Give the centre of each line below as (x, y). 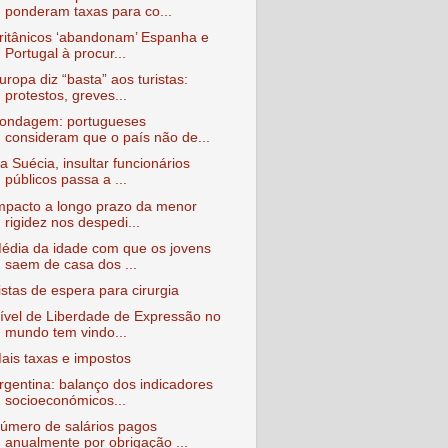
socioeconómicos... (65, 401)
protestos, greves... (65, 96)
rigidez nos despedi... (72, 222)
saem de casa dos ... (70, 264)
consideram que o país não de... (107, 138)
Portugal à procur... (65, 53)
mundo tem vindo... (65, 332)
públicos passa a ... (65, 180)
